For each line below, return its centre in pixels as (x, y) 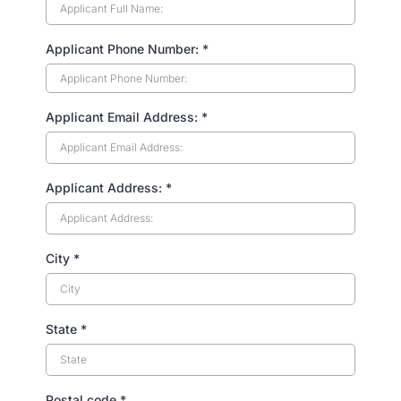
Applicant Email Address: (124, 117)
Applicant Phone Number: (124, 49)
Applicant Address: (106, 188)
